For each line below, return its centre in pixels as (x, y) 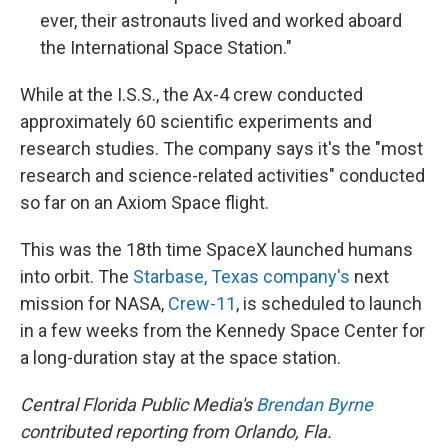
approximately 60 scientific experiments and (196, 121)
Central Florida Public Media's (138, 404)
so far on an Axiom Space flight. (144, 202)
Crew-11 (202, 303)
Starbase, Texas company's (241, 276)
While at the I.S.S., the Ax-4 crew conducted (191, 94)
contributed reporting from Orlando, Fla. (176, 431)
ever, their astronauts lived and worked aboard (221, 20)
